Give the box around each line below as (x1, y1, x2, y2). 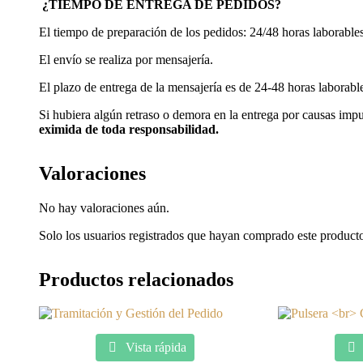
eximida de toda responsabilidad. (39, 122, 219, 136)
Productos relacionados (39, 268, 233, 290)
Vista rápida (122, 340, 186, 355)
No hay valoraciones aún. (39, 200, 169, 215)
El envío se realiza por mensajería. (39, 52, 213, 66)
